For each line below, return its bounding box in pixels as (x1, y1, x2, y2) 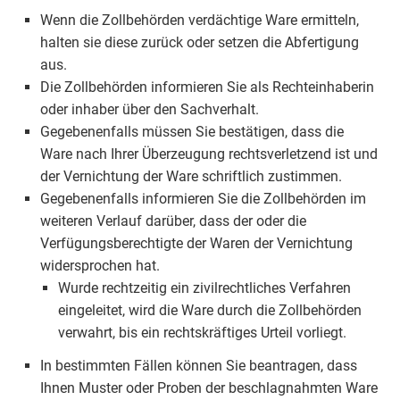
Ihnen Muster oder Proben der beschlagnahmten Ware (40, 379, 378, 396)
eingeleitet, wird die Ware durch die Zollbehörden (58, 302, 362, 319)
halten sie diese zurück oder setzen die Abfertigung (40, 34, 359, 51)
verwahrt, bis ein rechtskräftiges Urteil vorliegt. (58, 324, 346, 341)
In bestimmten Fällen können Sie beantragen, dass (40, 357, 357, 374)
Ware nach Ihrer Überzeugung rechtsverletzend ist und (40, 146, 378, 162)
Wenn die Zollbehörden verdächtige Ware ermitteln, (40, 12, 359, 29)
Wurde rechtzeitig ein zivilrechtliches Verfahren (58, 279, 351, 296)
